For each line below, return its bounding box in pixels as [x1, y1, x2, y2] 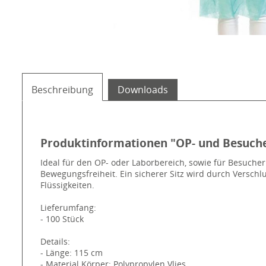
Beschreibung [31, 83, 93, 97]
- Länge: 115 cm [40, 247, 103, 259]
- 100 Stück [40, 213, 84, 225]
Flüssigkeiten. [40, 179, 94, 191]
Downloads [118, 83, 168, 97]
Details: [40, 236, 70, 248]
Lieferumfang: [40, 202, 96, 214]
